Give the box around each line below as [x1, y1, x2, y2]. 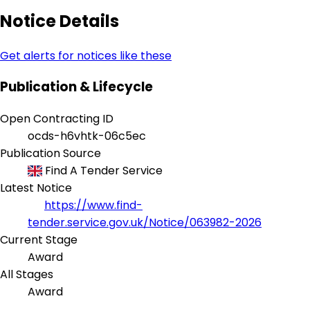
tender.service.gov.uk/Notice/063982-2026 [28, 215, 262, 231]
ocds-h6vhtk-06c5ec [28, 128, 146, 145]
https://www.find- [44, 197, 143, 214]
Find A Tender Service [42, 163, 163, 179]
